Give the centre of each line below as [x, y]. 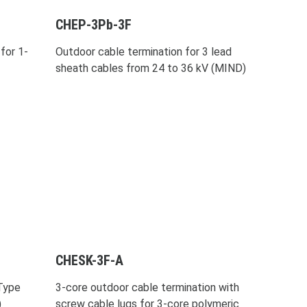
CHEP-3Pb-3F [93, 24]
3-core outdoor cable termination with [147, 287]
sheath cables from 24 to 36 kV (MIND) [150, 68]
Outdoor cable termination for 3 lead [143, 51]
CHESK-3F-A [89, 260]
